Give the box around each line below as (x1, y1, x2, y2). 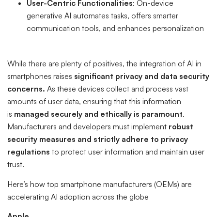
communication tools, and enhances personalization (27, 23, 204, 33)
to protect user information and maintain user (50, 147, 204, 157)
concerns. (7, 84, 45, 94)
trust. (7, 159, 24, 170)
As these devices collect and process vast (45, 84, 188, 94)
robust (169, 122, 193, 132)
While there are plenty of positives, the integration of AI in (7, 59, 201, 69)
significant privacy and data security (74, 71, 209, 81)
